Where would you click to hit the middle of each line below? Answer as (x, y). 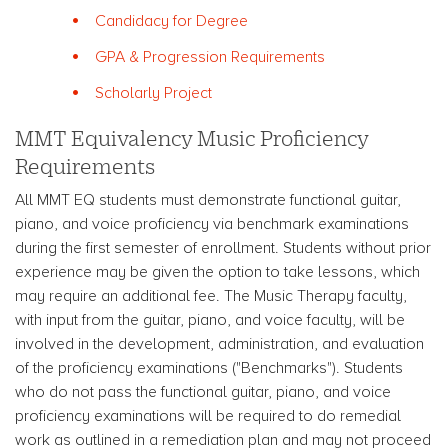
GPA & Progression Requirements (210, 57)
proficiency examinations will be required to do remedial (208, 416)
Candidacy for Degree (171, 21)
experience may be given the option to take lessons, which (217, 272)
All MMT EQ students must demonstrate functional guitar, (208, 200)
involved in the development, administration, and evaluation (219, 344)
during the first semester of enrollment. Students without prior (223, 248)
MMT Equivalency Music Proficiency (192, 138)
